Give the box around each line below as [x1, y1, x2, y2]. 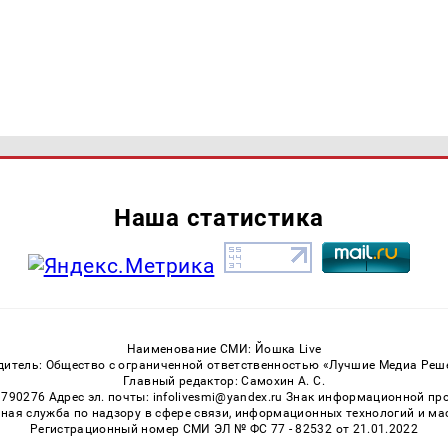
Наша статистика [114, 203, 324, 233]
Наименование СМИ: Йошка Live [126, 341, 322, 356]
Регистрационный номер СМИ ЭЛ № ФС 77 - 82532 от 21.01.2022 [29, 421, 419, 436]
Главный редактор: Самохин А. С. [123, 373, 325, 388]
